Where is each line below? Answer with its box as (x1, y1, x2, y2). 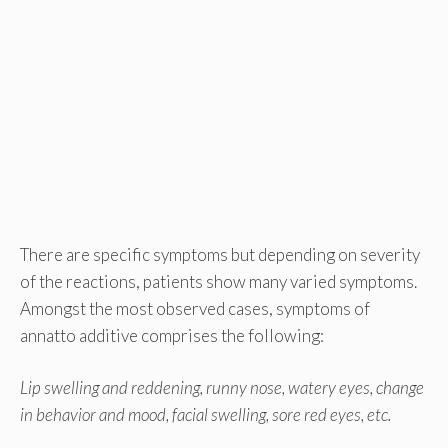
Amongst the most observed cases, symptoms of (20, 297, 370, 319)
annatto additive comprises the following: (20, 324, 324, 346)
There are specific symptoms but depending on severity (20, 243, 420, 265)
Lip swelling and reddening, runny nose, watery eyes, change (20, 377, 424, 399)
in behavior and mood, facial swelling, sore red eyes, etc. (20, 404, 391, 426)
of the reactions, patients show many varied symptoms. (20, 270, 417, 292)
